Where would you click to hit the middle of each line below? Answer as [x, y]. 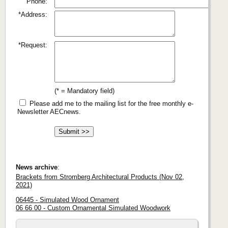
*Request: [33, 45]
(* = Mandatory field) [84, 91]
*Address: [33, 15]
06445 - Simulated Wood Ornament [67, 199]
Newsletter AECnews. [49, 112]
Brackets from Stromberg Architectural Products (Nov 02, [100, 177]
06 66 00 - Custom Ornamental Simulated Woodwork [93, 208]
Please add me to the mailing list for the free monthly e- [110, 104]
